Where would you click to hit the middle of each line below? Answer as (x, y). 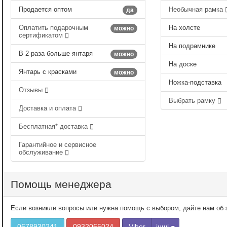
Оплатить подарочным (53, 27)
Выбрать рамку (193, 100)
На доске (182, 64)
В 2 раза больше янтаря (56, 53)
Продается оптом (45, 9)
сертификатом (42, 35)
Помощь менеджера (61, 184)
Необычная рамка (197, 9)
